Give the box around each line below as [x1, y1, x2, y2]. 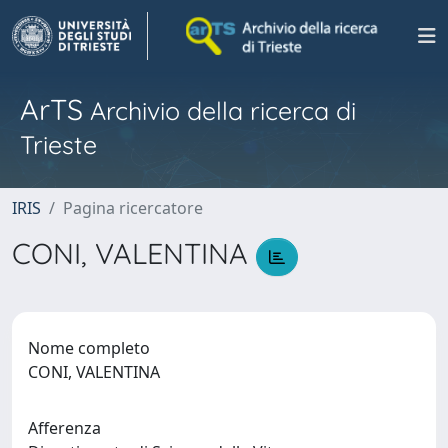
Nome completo [28, 336, 150, 359]
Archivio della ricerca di [83, 95, 356, 126]
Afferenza [28, 416, 101, 439]
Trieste [20, 129, 97, 160]
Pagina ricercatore [63, 197, 203, 219]
